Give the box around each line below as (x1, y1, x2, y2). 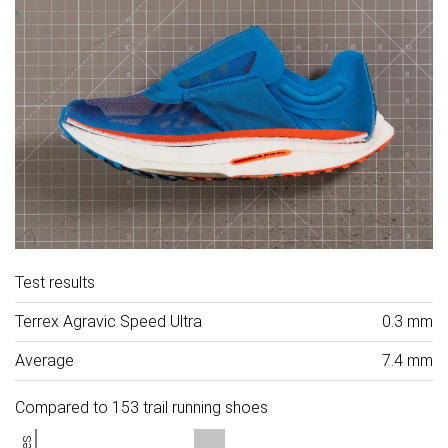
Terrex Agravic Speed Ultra (15, 311, 202, 331)
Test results (15, 272, 95, 292)
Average (15, 350, 74, 370)
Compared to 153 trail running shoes (15, 397, 268, 417)
